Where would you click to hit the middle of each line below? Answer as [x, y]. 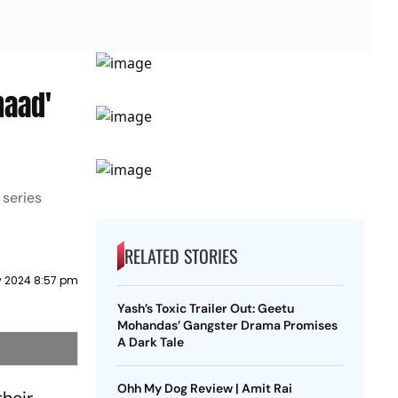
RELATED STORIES [180, 256]
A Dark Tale [150, 342]
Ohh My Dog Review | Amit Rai [204, 388]
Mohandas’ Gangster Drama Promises [227, 325]
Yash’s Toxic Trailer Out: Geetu [205, 308]
